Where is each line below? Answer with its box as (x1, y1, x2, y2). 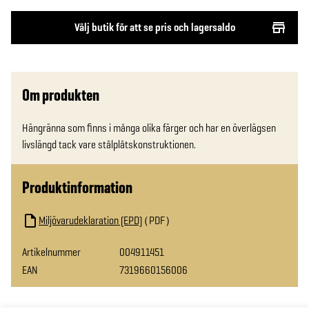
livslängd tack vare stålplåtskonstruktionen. (22, 137, 196, 152)
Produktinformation (22, 177, 132, 198)
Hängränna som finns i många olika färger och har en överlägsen (22, 121, 276, 135)
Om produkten (22, 84, 99, 106)
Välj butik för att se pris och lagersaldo (74, 20, 235, 34)
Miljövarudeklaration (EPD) (39, 213, 142, 228)
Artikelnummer (22, 245, 81, 259)
